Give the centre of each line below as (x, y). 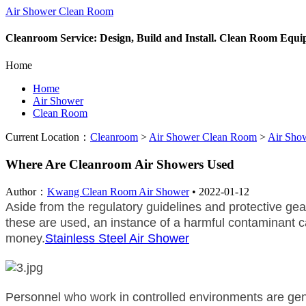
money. (25, 238)
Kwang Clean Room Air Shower (118, 191)
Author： (26, 191)
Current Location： (48, 137)
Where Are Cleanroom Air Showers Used (120, 165)
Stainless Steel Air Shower (117, 238)
